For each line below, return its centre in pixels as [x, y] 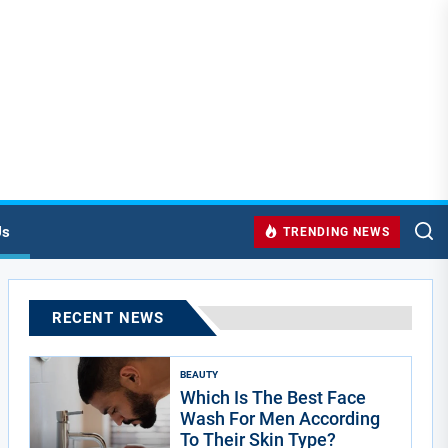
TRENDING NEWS [336, 232]
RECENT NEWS [108, 318]
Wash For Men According [280, 418]
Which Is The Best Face [273, 397]
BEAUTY [199, 374]
